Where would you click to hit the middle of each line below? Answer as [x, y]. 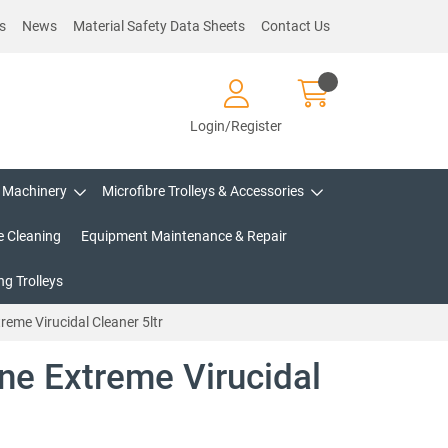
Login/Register [236, 125]
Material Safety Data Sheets [159, 26]
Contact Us [295, 26]
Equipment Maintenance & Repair [184, 236]
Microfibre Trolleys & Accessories [202, 191]
